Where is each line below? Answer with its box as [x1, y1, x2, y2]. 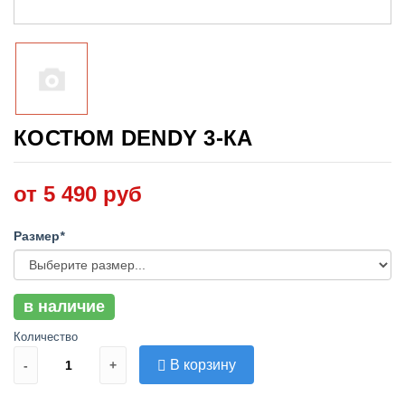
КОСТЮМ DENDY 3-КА [14, 125, 253, 150]
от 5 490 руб [14, 181, 142, 206]
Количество [14, 329, 78, 344]
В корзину [170, 356, 236, 372]
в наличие [23, 297, 105, 316]
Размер [14, 228, 60, 243]
